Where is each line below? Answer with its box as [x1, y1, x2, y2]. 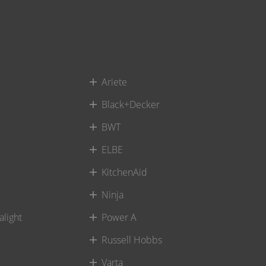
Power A [101, 210, 137, 224]
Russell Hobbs [101, 233, 162, 246]
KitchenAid [101, 165, 147, 179]
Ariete [101, 75, 127, 88]
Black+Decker [101, 97, 160, 111]
